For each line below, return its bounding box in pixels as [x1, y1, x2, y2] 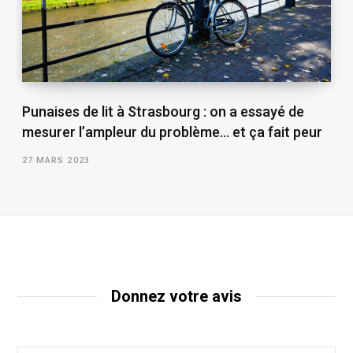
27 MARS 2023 [21, 155, 90, 166]
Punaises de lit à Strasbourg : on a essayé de [21, 103, 304, 121]
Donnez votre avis [111, 287, 242, 307]
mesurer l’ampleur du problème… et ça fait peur [21, 124, 322, 141]
